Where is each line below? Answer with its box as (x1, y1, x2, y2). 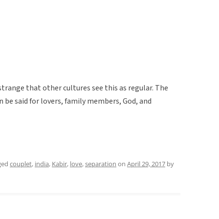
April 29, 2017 (127, 159, 165, 168)
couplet (10, 159, 32, 168)
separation (85, 159, 116, 168)
